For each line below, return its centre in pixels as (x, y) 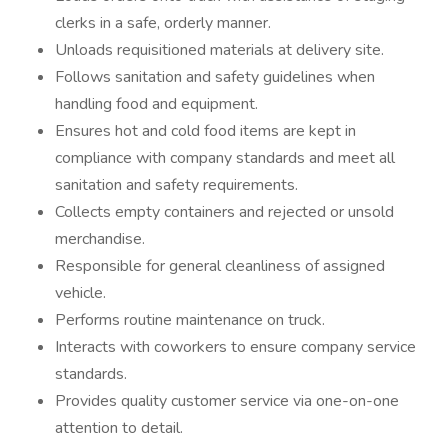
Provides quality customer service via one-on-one (227, 401)
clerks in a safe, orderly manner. (163, 23)
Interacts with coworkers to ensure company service (235, 347)
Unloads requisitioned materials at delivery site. (219, 50)
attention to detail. (119, 428)
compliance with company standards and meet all (225, 158)
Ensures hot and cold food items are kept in (205, 131)
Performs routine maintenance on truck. (190, 320)
